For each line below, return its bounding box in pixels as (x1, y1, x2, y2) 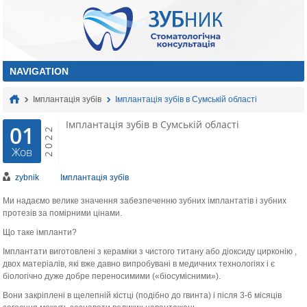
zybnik (15, 173, 40, 182)
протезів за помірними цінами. (3, 208, 123, 218)
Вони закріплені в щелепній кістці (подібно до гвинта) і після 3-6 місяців (3, 291, 282, 300)
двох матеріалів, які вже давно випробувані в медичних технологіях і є (3, 259, 275, 269)
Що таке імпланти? (3, 228, 77, 237)
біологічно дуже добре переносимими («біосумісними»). (3, 271, 221, 281)
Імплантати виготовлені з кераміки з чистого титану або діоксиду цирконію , (3, 247, 297, 256)
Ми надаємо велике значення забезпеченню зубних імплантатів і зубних (3, 196, 287, 206)
